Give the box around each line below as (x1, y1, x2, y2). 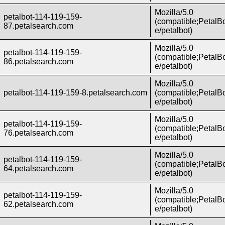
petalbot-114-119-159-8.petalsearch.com (4, 88, 148, 97)
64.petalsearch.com (4, 164, 74, 173)
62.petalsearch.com (4, 200, 74, 209)
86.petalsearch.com (4, 57, 74, 66)
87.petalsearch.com (4, 22, 74, 31)
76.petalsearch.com (4, 129, 74, 138)
